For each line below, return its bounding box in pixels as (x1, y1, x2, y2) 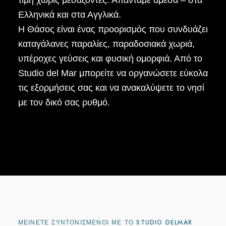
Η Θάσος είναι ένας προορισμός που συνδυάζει (18, 24, 208, 34)
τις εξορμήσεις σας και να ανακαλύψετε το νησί (18, 83, 204, 93)
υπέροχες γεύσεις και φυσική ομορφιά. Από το (18, 53, 202, 64)
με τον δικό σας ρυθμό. (18, 97, 110, 107)
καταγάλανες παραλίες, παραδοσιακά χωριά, (18, 39, 195, 49)
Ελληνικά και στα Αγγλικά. (18, 10, 121, 20)
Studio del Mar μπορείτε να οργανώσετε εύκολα (18, 68, 208, 78)
